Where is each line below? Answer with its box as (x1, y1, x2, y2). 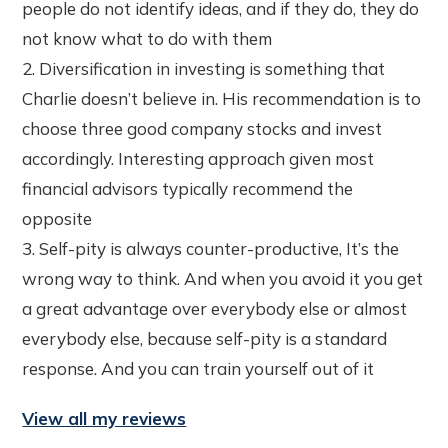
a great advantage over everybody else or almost (22, 298, 408, 320)
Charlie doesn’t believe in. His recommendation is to (22, 88, 422, 110)
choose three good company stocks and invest (22, 118, 383, 140)
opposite (22, 208, 93, 230)
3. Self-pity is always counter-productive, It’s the (22, 238, 400, 260)
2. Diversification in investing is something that (22, 58, 386, 80)
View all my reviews (22, 408, 187, 430)
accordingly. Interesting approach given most (22, 148, 375, 170)
